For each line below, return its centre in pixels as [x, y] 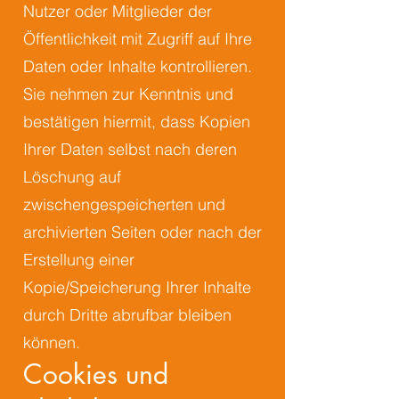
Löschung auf [72, 177]
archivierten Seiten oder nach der [142, 232]
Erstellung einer [79, 260]
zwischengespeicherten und [124, 204]
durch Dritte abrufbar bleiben [127, 315]
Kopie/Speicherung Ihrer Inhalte [137, 287]
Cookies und [96, 374]
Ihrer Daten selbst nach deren [130, 149]
